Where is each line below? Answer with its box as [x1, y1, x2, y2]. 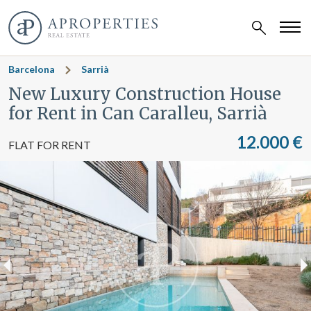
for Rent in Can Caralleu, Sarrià [8, 103, 267, 124]
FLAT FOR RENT [8, 138, 91, 151]
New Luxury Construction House [8, 83, 281, 105]
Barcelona [8, 63, 55, 75]
